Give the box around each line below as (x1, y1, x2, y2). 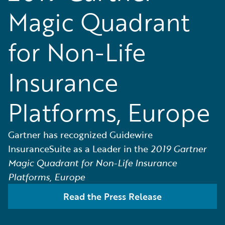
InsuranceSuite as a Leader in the (8, 142, 151, 155)
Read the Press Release (63, 190, 162, 203)
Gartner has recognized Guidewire (8, 128, 153, 141)
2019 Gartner (151, 142, 206, 155)
